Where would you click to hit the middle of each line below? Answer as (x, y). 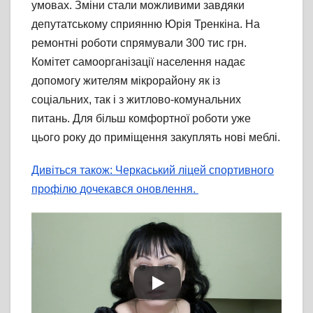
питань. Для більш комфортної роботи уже (141, 119)
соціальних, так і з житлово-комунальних (136, 100)
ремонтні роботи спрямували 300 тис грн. (139, 43)
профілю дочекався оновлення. (115, 189)
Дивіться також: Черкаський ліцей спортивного (153, 170)
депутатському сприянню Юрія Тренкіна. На (146, 24)
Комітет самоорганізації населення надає (138, 62)
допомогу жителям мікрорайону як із (126, 81)
